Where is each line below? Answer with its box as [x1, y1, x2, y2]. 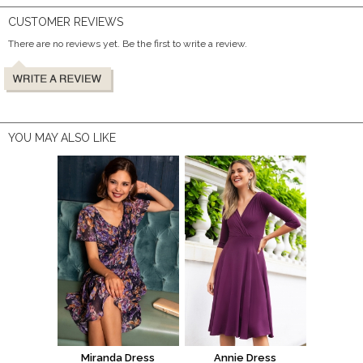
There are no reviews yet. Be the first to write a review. [8, 37, 247, 49]
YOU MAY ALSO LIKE [8, 130, 116, 144]
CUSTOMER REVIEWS [8, 15, 123, 28]
